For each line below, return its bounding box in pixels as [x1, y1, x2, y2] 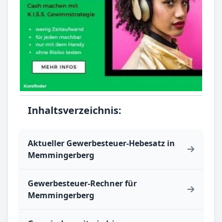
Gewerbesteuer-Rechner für [28, 177, 137, 189]
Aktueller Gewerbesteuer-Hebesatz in [28, 137, 175, 149]
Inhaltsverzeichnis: [28, 103, 121, 117]
